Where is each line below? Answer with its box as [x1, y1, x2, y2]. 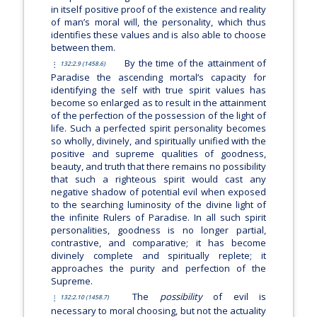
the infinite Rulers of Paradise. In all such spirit [50, 210, 267, 224]
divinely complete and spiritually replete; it [50, 248, 267, 262]
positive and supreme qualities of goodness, [50, 146, 267, 160]
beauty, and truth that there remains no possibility [50, 159, 267, 173]
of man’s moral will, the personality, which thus [50, 15, 267, 28]
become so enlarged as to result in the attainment [50, 96, 267, 109]
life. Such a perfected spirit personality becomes [50, 121, 267, 134]
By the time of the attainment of [121, 56, 267, 69]
